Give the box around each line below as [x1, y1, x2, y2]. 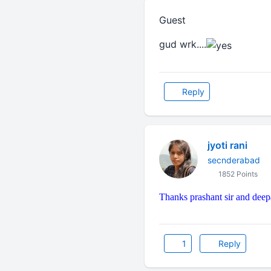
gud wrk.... [158, 38, 206, 50]
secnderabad [207, 154, 260, 165]
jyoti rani [207, 139, 247, 151]
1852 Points [216, 169, 258, 178]
